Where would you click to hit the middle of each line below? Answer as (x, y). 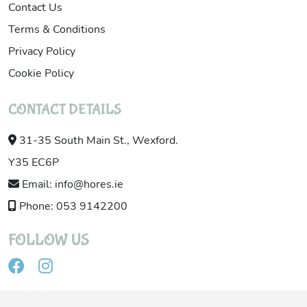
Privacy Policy (42, 51)
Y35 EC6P (34, 162)
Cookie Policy (41, 73)
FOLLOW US (49, 240)
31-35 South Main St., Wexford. (97, 140)
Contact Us (35, 8)
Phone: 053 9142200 (72, 206)
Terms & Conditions (57, 29)
